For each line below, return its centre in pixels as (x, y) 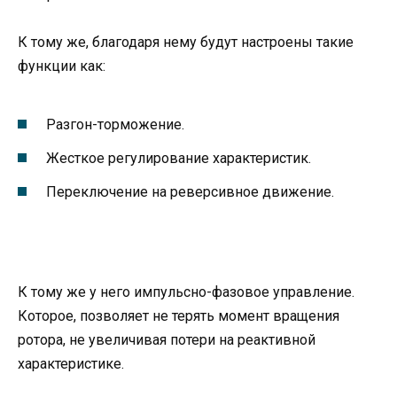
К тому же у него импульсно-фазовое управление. (186, 292)
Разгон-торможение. (115, 124)
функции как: (62, 66)
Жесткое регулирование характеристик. (179, 158)
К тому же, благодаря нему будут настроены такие (186, 43)
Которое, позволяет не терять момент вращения (179, 316)
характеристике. (71, 364)
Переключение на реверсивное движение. (190, 191)
